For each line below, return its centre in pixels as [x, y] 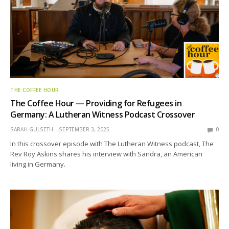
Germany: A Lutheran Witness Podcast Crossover [103, 115]
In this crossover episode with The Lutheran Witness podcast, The [112, 144]
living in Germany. [38, 164]
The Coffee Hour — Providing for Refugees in [96, 104]
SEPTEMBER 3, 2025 [84, 130]
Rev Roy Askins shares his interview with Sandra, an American [107, 154]
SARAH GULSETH [32, 130]
